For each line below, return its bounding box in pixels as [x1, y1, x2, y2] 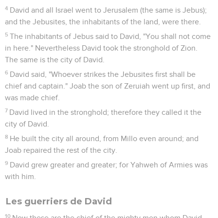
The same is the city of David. [5, 55, 105, 64]
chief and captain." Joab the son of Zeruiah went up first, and [5, 82, 210, 90]
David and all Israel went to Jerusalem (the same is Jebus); [10, 6, 207, 14]
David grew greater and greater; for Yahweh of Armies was [10, 161, 208, 169]
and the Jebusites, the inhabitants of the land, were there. [5, 18, 201, 26]
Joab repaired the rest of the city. [5, 146, 117, 154]
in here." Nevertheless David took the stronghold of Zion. [5, 44, 198, 52]
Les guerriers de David [6, 196, 112, 207]
